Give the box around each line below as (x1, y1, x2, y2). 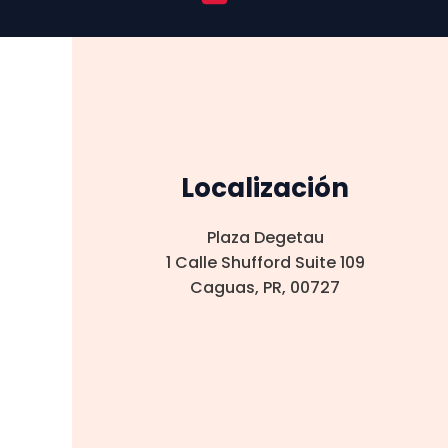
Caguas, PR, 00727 (190, 276, 341, 299)
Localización (181, 170, 350, 206)
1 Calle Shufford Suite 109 (165, 251, 365, 274)
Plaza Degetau (206, 226, 324, 249)
